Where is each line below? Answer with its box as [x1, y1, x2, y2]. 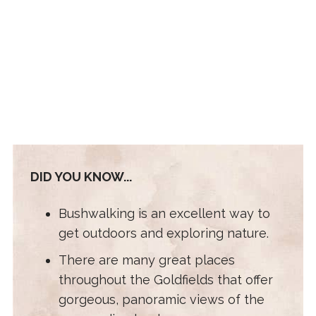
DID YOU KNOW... [30, 169, 132, 185]
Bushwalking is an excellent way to [58, 206, 270, 221]
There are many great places [58, 253, 235, 268]
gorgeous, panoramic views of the [58, 292, 265, 308]
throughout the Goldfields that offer [58, 272, 273, 288]
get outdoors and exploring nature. [58, 226, 269, 241]
